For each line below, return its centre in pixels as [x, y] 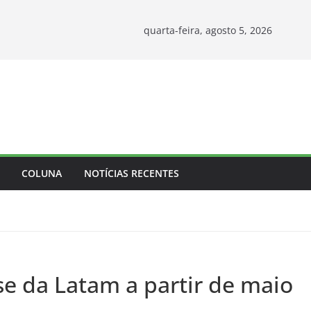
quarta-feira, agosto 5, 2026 [208, 30]
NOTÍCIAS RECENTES [132, 173]
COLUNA [42, 173]
